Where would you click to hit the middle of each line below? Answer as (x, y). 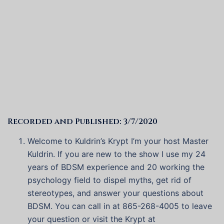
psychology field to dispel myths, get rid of (109, 180)
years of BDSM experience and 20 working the (116, 167)
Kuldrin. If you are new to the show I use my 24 (116, 154)
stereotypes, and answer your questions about (115, 193)
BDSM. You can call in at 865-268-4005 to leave (120, 206)
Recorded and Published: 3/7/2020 (82, 122)
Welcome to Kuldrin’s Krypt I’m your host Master (118, 141)
